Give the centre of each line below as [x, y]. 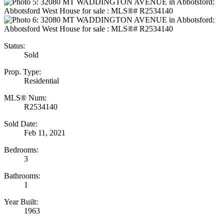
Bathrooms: [22, 176]
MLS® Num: [25, 98]
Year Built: [21, 202]
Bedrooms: [21, 150]
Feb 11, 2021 [45, 133]
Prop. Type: [22, 72]
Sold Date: [21, 124]
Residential [41, 81]
